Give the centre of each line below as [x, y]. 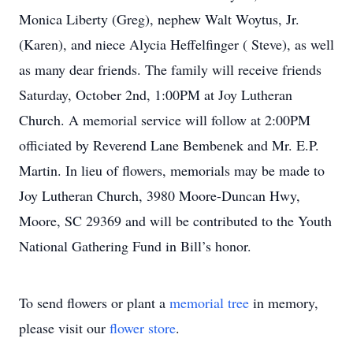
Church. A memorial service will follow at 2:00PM [165, 120]
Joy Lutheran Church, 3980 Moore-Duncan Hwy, [160, 195]
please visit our [64, 328]
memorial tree [209, 303]
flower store [143, 328]
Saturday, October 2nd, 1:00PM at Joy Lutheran [156, 95]
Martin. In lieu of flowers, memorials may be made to [172, 170]
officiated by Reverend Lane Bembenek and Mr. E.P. [169, 145]
